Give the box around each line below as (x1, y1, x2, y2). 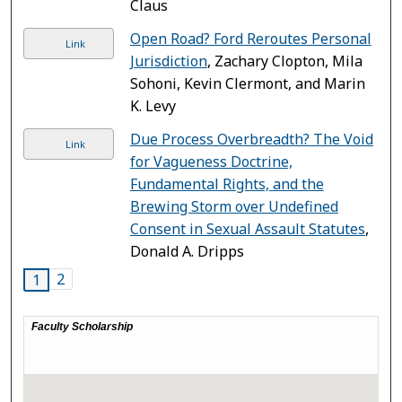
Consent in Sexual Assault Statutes (129, 218, 365, 239)
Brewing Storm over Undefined (129, 196, 338, 216)
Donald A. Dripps (129, 240, 244, 261)
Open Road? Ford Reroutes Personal (129, 28, 371, 48)
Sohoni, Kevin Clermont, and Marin (129, 73, 365, 93)
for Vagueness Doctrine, (129, 151, 293, 171)
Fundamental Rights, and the (129, 173, 324, 194)
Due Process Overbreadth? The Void (129, 128, 373, 149)
